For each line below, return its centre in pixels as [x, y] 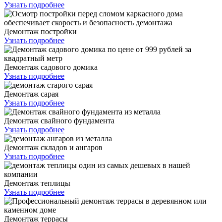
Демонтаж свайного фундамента [59, 120]
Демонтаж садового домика [51, 67]
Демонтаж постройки [40, 31]
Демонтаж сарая [31, 94]
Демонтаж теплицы [37, 183]
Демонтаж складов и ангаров [53, 147]
